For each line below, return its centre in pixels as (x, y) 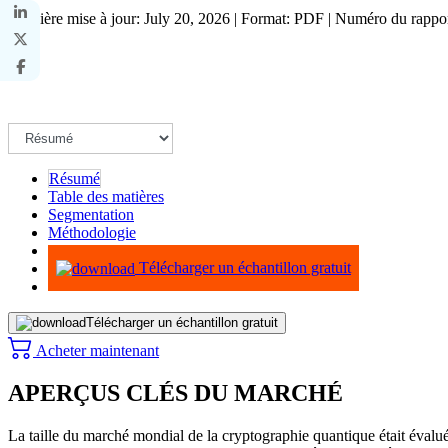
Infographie (84, 250)
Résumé (74, 178)
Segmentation (91, 214)
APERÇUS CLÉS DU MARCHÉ (175, 392)
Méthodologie (92, 232)
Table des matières (106, 196)
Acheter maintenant (96, 350)
